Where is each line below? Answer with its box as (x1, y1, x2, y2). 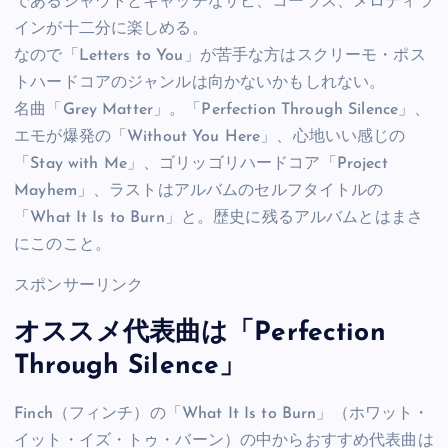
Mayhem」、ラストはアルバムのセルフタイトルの (14, 182, 384, 199)
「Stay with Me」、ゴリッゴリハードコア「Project (14, 155, 388, 172)
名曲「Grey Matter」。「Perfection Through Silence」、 (14, 101, 431, 118)
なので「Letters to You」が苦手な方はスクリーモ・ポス (14, 47, 426, 64)
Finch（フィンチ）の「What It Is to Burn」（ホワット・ (14, 405, 430, 422)
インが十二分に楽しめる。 (14, 20, 208, 37)
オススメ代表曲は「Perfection (14, 320, 386, 348)
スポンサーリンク (14, 277, 144, 294)
